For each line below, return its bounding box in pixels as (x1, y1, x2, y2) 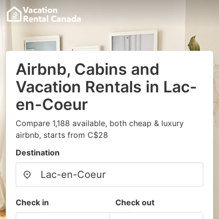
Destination (16, 148, 60, 157)
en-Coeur (16, 95, 88, 114)
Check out (115, 197, 154, 207)
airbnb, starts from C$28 (16, 130, 108, 140)
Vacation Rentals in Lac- (16, 77, 197, 96)
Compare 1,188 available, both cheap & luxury (16, 118, 184, 128)
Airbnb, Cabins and (16, 60, 159, 79)
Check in (16, 197, 49, 207)
